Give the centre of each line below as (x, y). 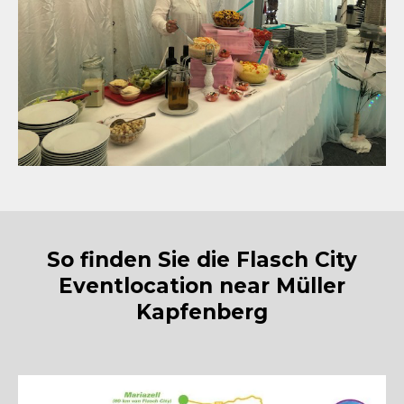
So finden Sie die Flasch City (202, 259)
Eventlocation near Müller (202, 285)
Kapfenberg (202, 312)
